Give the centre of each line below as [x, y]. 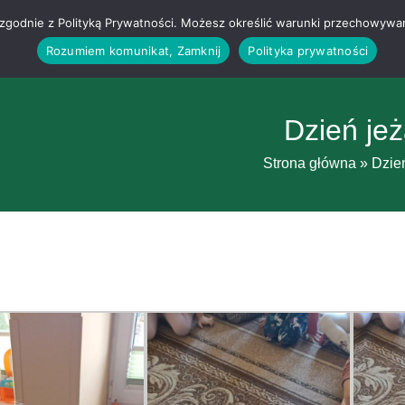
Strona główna [310, 163]
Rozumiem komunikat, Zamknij [133, 50]
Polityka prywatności [308, 50]
